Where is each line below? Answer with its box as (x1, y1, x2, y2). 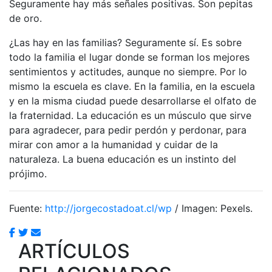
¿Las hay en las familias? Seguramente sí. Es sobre (9, 36, 242, 49)
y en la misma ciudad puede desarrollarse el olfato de (9, 94, 256, 107)
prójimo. (9, 167, 47, 180)
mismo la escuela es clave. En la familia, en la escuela (9, 80, 255, 92)
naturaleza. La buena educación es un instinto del (9, 152, 236, 165)
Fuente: (9, 202, 45, 214)
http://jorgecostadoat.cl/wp (45, 202, 172, 214)
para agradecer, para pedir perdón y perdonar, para (9, 123, 246, 136)
